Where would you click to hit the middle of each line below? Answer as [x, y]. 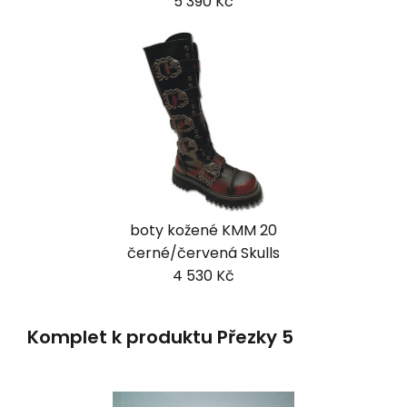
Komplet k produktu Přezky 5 [160, 337]
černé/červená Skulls [203, 253]
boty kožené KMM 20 [203, 230]
